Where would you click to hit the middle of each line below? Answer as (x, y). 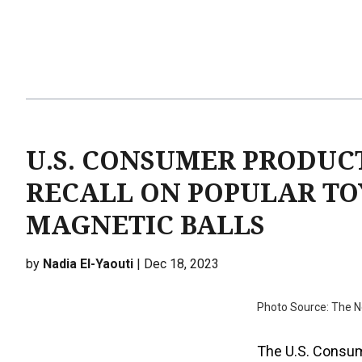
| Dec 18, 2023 (176, 264)
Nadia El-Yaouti (88, 264)
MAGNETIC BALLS (145, 225)
